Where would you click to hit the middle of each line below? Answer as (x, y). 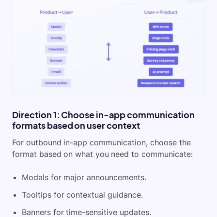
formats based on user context (76, 125)
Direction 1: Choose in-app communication (103, 114)
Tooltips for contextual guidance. (83, 194)
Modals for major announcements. (84, 177)
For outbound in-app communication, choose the (101, 142)
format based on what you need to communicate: (102, 154)
